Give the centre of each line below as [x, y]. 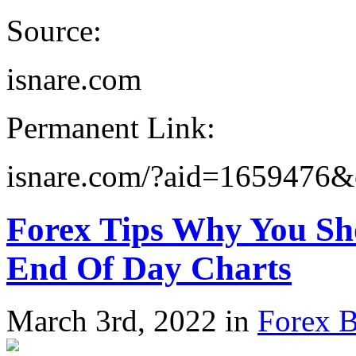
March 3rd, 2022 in [132, 321]
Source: [54, 30]
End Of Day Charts [149, 268]
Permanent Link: [111, 127]
